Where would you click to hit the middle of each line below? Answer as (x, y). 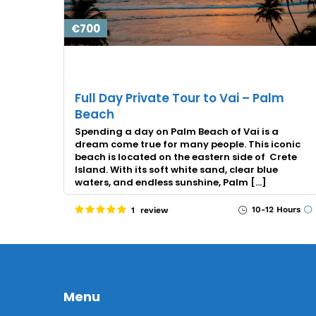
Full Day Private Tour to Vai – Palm (180, 98)
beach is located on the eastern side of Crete (187, 157)
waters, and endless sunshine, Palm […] (171, 182)
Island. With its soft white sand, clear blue (176, 169)
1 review (150, 210)
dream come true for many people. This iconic (188, 144)
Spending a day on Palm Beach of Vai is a (177, 131)
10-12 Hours (274, 209)
